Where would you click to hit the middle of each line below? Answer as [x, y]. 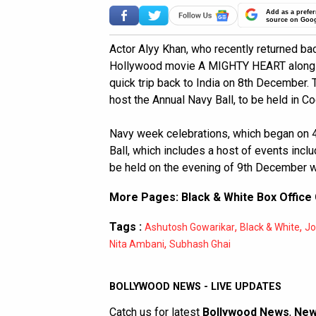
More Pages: [145, 197]
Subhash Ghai [200, 244]
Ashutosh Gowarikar [190, 227]
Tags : [126, 227]
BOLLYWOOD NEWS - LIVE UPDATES [195, 287]
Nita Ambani [137, 244]
